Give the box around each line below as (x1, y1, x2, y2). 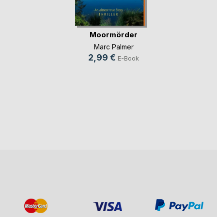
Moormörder (90, 30, 138, 40)
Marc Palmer (93, 42, 134, 51)
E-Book (118, 54, 139, 62)
